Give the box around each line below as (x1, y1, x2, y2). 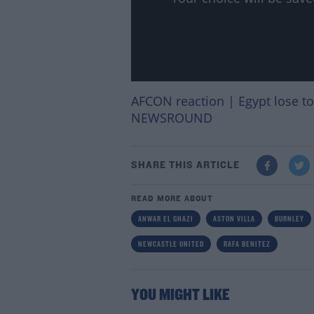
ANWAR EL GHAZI (137, 215, 193, 224)
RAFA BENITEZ (223, 240, 271, 250)
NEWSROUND (130, 109, 212, 127)
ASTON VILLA (212, 215, 255, 224)
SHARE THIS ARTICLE (130, 160, 240, 171)
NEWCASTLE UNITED (137, 240, 204, 250)
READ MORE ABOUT (130, 195, 213, 204)
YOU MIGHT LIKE (130, 287, 230, 305)
